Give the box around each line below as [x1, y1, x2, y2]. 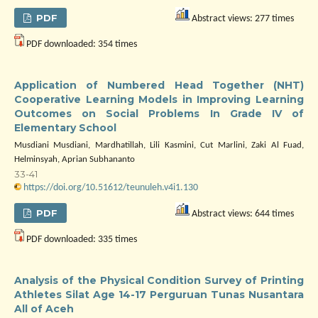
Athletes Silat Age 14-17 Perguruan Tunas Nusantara [14, 288, 304, 301]
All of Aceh [14, 302, 74, 315]
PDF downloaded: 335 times [24, 234, 137, 245]
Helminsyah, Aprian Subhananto [14, 155, 135, 164]
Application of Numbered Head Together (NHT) [14, 79, 304, 92]
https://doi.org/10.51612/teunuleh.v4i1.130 [23, 182, 198, 193]
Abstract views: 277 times [190, 13, 294, 24]
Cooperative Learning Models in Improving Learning [14, 93, 304, 106]
